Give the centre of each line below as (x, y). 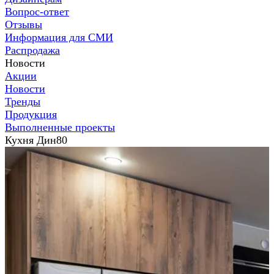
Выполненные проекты (60, 127)
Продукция (31, 114)
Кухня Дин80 (36, 140)
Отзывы (24, 24)
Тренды (23, 102)
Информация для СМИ (59, 37)
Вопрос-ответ (37, 12)
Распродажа (32, 50)
